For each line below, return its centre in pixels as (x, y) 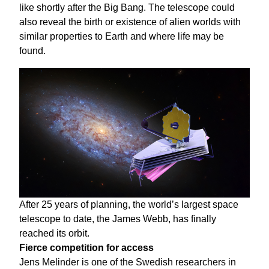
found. (32, 51)
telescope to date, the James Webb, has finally (118, 219)
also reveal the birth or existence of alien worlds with (130, 22)
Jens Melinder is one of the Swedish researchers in (128, 262)
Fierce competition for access (86, 248)
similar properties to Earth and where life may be (122, 37)
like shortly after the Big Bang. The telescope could (127, 8)
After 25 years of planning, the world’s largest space (129, 205)
